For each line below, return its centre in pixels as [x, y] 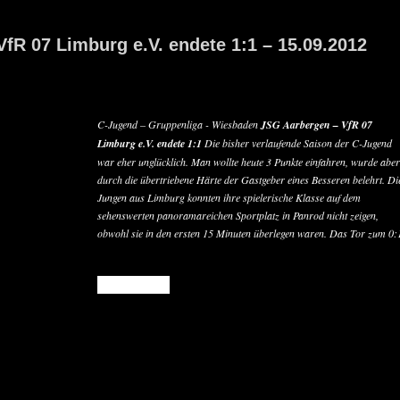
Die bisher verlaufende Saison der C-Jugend [297, 143]
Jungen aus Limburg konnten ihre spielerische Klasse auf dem [229, 197]
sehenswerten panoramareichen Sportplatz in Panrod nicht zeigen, [238, 215]
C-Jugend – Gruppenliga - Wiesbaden [179, 124]
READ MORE [133, 284]
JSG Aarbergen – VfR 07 [317, 125]
